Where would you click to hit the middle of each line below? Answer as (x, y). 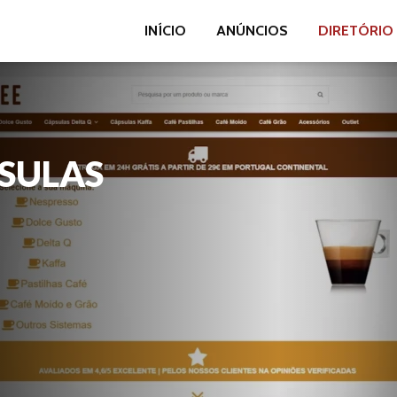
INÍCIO (165, 31)
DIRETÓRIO (356, 31)
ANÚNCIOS (252, 31)
